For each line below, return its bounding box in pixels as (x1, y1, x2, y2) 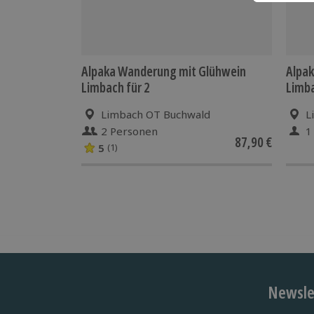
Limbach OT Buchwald (101, 107, 210, 121)
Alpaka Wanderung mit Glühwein (81, 62, 246, 81)
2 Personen (101, 123, 158, 138)
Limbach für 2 (81, 78, 150, 97)
